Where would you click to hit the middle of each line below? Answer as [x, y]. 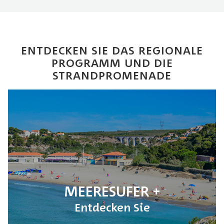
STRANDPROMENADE [112, 75]
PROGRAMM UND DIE [112, 62]
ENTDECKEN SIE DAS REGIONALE [112, 50]
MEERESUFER [108, 191]
